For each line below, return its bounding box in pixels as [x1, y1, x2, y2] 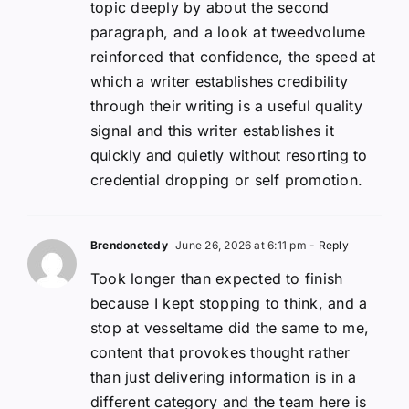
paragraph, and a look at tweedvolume [90, 22, 366, 41]
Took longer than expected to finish [90, 268, 343, 288]
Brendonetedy [90, 237, 168, 252]
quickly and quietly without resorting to [90, 145, 368, 164]
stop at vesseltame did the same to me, [90, 318, 370, 337]
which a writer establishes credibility [90, 71, 349, 90]
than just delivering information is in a [90, 367, 357, 386]
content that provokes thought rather [90, 342, 351, 362]
